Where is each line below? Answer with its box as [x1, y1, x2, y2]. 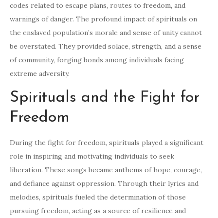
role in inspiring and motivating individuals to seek [10, 152, 174, 161]
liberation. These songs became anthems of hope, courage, [10, 165, 202, 175]
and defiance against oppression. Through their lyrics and [10, 179, 199, 188]
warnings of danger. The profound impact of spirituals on [10, 15, 197, 24]
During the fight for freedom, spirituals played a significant [10, 138, 203, 147]
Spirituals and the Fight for [10, 90, 200, 106]
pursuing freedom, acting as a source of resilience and [10, 206, 186, 216]
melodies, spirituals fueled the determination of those [10, 193, 186, 202]
